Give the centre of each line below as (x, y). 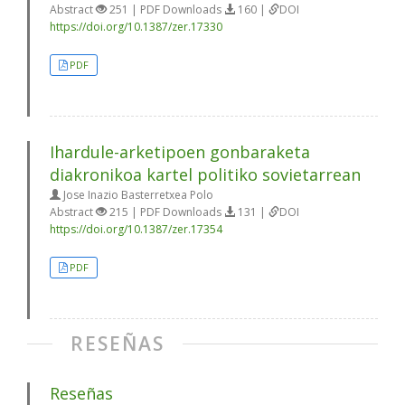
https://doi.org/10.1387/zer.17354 (136, 229)
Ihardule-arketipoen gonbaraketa (180, 152)
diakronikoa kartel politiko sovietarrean (205, 174)
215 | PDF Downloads (165, 212)
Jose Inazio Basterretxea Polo (137, 195)
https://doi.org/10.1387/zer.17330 (136, 27)
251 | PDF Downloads (165, 9)
